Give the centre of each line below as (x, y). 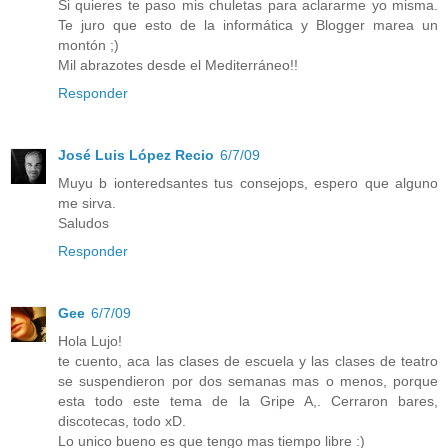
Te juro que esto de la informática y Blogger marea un (248, 25)
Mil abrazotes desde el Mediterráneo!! (178, 65)
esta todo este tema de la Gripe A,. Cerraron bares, (248, 401)
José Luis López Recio (136, 155)
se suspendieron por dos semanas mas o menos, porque (248, 381)
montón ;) (88, 45)
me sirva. (87, 203)
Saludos (83, 223)
